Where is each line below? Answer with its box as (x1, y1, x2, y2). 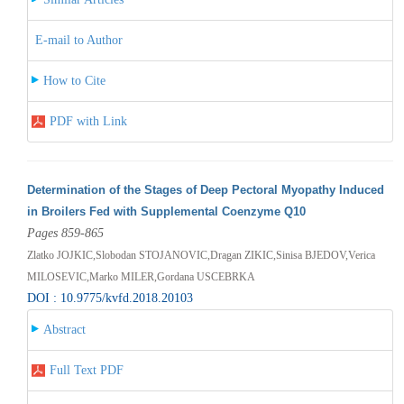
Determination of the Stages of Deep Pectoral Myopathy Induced (26, 182, 384, 197)
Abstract (42, 322, 86, 336)
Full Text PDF (49, 363, 124, 377)
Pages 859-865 (26, 225, 104, 240)
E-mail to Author (34, 32, 123, 47)
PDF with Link (49, 114, 127, 128)
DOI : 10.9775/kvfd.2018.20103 (26, 290, 193, 305)
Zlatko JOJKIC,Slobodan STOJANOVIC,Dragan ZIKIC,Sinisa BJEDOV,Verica (26, 248, 375, 262)
